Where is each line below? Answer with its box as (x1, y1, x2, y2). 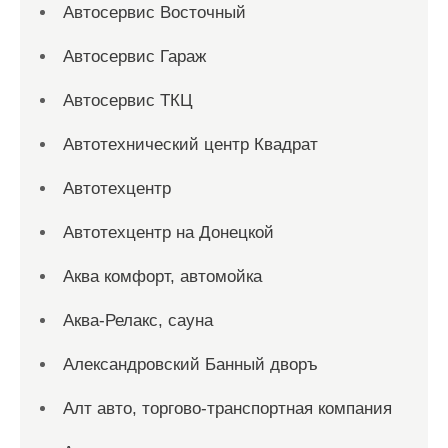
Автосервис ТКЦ (63, 91, 193, 110)
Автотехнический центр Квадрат (63, 135, 318, 154)
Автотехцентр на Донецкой (63, 223, 274, 242)
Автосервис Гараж (63, 47, 206, 66)
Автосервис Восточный (63, 3, 246, 22)
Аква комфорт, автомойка (63, 267, 262, 286)
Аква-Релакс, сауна (63, 311, 213, 330)
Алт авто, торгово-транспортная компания (63, 399, 392, 418)
